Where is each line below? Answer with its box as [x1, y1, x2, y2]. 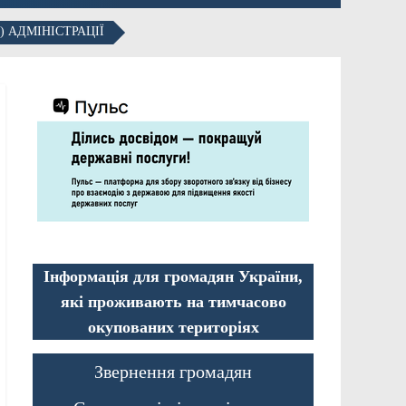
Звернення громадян [94, 361, 252, 382]
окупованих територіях [87, 317, 259, 336]
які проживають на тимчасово [60, 292, 286, 311]
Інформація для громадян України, [43, 266, 303, 285]
